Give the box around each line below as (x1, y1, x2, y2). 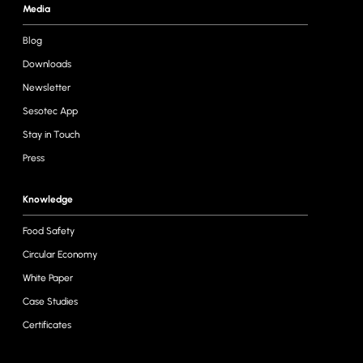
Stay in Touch (23, 129, 79, 140)
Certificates (23, 319, 71, 331)
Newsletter (23, 82, 70, 93)
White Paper (23, 272, 73, 284)
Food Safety (23, 225, 75, 237)
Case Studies (23, 296, 78, 307)
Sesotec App (23, 105, 78, 117)
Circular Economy (23, 249, 97, 260)
